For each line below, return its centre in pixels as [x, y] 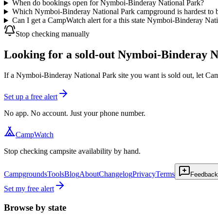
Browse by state [35, 207]
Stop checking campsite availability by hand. [72, 151]
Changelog [116, 174]
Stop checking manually [53, 34]
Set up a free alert [31, 97]
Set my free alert [29, 189]
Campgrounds [26, 174]
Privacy [144, 174]
